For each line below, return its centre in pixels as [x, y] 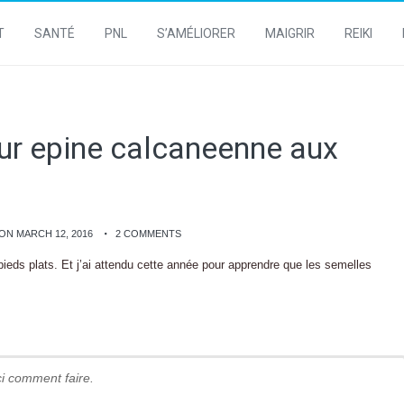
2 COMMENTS [148, 234]
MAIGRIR [290, 33]
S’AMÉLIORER [196, 33]
